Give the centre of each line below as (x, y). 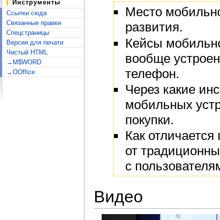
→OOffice (21, 72)
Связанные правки (34, 23)
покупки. (149, 120)
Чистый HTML (27, 52)
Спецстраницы (28, 33)
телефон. (152, 73)
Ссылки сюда (27, 13)
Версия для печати (35, 42)
